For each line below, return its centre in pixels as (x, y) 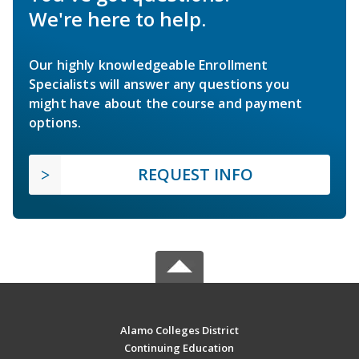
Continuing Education (179, 348)
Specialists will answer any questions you (159, 85)
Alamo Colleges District (179, 331)
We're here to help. (117, 19)
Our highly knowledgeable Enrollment (149, 65)
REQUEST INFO (196, 175)
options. (55, 123)
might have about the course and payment (166, 104)
